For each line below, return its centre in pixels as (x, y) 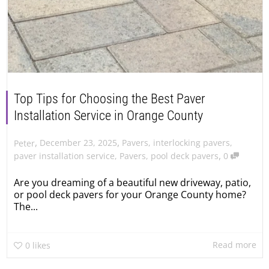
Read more (234, 245)
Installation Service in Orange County (108, 116)
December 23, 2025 (78, 143)
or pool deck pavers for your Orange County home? (130, 194)
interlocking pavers (192, 143)
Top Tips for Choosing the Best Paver (110, 99)
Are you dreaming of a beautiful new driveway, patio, (132, 182)
